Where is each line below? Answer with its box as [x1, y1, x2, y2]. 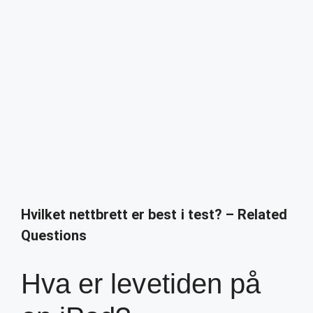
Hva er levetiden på [21, 268, 261, 299]
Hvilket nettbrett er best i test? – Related [21, 206, 287, 223]
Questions [21, 227, 87, 244]
